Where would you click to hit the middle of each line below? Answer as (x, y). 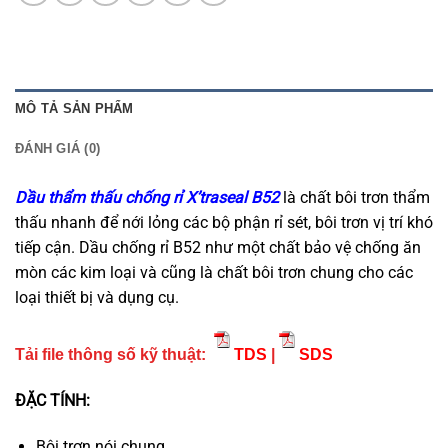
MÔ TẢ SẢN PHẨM (74, 108)
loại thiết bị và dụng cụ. (97, 297)
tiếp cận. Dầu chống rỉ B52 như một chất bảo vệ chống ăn (218, 247)
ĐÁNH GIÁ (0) (58, 148)
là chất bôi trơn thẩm (354, 197)
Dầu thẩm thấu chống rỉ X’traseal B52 (147, 197)
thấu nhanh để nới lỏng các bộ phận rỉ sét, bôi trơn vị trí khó (224, 222)
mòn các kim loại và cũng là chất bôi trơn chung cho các (214, 272)
